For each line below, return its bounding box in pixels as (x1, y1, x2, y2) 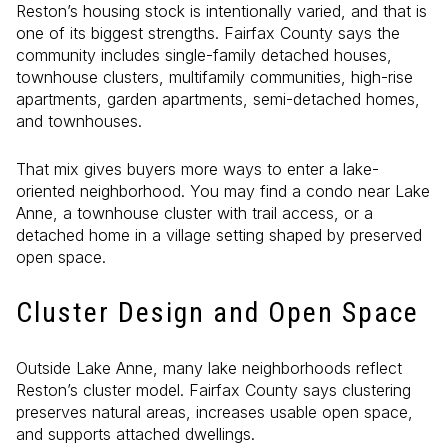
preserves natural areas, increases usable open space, (16, 402, 413, 423)
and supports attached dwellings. (16, 424, 255, 445)
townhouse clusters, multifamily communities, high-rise (16, 66, 413, 87)
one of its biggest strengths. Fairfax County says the (16, 22, 400, 43)
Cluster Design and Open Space (16, 295, 419, 329)
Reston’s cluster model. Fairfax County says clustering (16, 380, 411, 401)
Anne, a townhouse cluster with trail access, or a (16, 203, 373, 224)
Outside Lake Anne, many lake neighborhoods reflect (16, 358, 402, 379)
